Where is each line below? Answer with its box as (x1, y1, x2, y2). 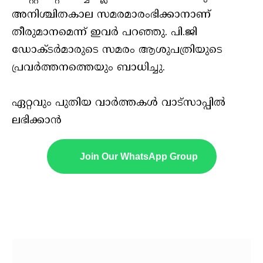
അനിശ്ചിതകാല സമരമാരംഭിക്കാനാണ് (12, 8, 211, 22)
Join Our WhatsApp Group (79, 151, 198, 161)
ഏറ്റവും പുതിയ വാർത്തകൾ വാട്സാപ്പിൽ (12, 96, 225, 110)
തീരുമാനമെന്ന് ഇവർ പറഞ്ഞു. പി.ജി (12, 25, 197, 39)
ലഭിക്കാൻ (12, 113, 62, 127)
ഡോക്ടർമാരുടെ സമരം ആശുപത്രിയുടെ (12, 43, 222, 57)
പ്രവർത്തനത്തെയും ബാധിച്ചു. (12, 60, 165, 75)
